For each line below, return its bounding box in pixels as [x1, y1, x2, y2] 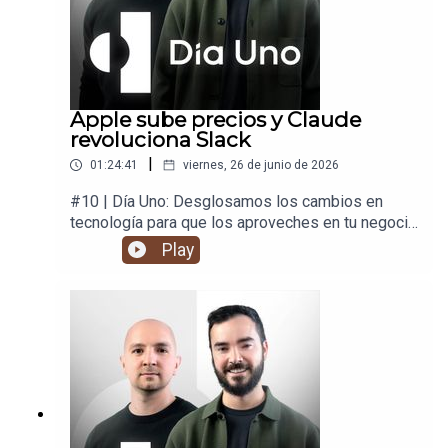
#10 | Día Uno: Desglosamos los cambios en [70, 192, 383, 212]
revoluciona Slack [70, 127, 250, 153]
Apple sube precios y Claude [70, 107, 361, 133]
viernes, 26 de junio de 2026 [183, 158, 339, 173]
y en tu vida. [70, 234, 152, 254]
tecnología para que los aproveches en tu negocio [70, 213, 417, 233]
